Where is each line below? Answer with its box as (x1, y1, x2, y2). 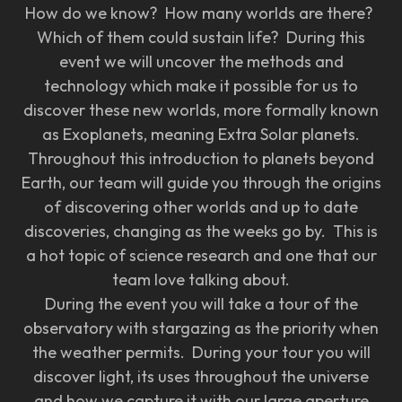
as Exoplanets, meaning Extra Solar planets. (42, 123, 360, 144)
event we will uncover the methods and (58, 50, 344, 72)
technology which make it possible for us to (44, 74, 358, 96)
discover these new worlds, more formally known (23, 99, 379, 120)
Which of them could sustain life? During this (37, 26, 365, 48)
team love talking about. (112, 268, 290, 290)
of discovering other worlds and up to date (44, 196, 358, 217)
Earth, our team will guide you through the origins (21, 171, 381, 193)
